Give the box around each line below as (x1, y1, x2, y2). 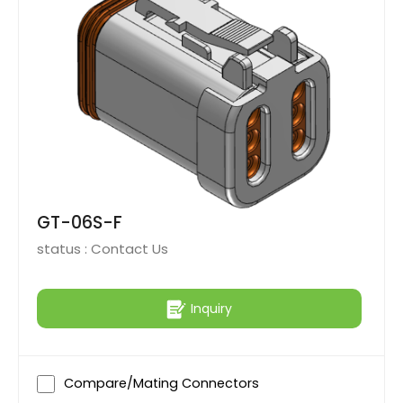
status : (37, 239, 91, 259)
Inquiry (191, 299, 232, 318)
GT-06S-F (37, 210, 122, 236)
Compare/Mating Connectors (64, 374, 259, 393)
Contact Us (91, 239, 168, 259)
